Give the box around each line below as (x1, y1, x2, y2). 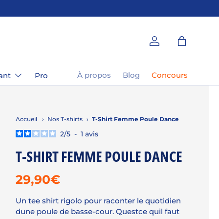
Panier (181, 41, 205, 50)
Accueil (16, 115, 37, 123)
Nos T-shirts (47, 115, 83, 123)
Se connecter (153, 41, 203, 50)
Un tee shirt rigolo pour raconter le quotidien (16, 196, 181, 205)
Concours (152, 70, 188, 80)
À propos (77, 70, 111, 80)
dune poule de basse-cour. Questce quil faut (16, 206, 179, 216)
